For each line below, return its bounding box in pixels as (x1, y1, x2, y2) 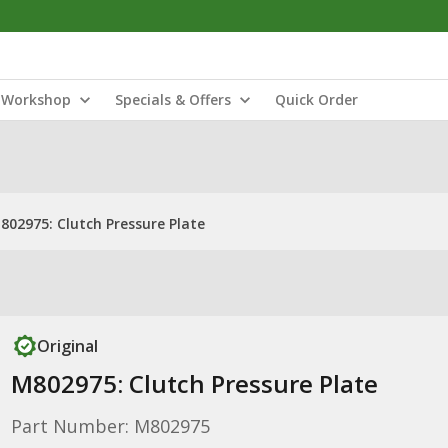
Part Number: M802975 (10, 414, 210, 438)
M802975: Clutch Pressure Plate (10, 367, 378, 400)
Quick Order (275, 90, 358, 109)
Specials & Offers (115, 90, 231, 109)
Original (36, 335, 98, 357)
